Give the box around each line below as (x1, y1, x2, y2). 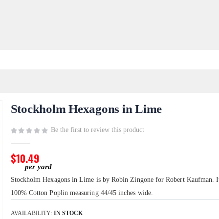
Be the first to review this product (50, 126, 144, 134)
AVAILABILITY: (10, 210, 52, 217)
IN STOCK (53, 210, 83, 217)
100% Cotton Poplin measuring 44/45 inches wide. (10, 189, 153, 197)
